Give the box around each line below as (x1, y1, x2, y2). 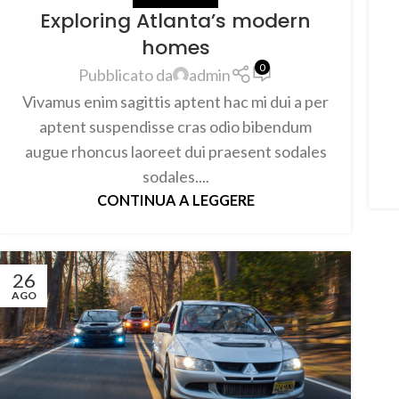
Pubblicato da (77, 65, 173, 85)
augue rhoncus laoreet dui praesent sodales (24, 141, 327, 161)
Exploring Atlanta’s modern (40, 6, 311, 35)
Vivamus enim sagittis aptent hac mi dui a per (22, 91, 329, 111)
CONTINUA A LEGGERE (96, 191, 255, 208)
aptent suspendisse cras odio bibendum (39, 116, 312, 136)
